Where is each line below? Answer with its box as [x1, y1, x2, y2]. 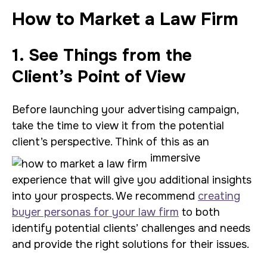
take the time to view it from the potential [12, 119, 224, 132]
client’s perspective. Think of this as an [12, 135, 209, 148]
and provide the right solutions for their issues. [12, 238, 249, 251]
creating [198, 190, 240, 203]
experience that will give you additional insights [12, 173, 252, 187]
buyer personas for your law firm [12, 206, 179, 219]
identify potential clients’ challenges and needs [12, 222, 250, 235]
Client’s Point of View [12, 66, 185, 88]
